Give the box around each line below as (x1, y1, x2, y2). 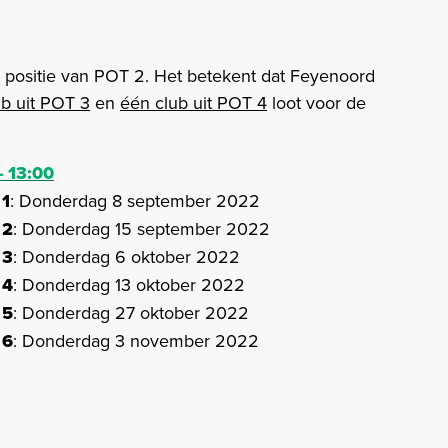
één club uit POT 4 (120, 90, 267, 116)
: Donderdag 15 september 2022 (13, 216, 270, 242)
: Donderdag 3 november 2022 (13, 328, 259, 354)
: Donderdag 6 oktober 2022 (13, 244, 240, 270)
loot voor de (267, 90, 366, 116)
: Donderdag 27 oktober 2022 (13, 300, 249, 326)
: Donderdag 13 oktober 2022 (13, 272, 245, 298)
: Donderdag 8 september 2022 (10, 188, 260, 214)
